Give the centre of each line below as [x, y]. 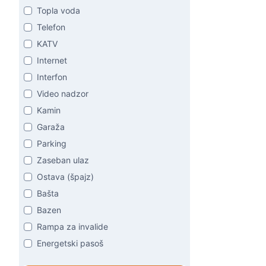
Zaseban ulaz [63, 160]
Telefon [51, 27]
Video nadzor [63, 94]
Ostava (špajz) [65, 177]
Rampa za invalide [72, 227]
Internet [52, 60]
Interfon [52, 77]
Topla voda [58, 10]
